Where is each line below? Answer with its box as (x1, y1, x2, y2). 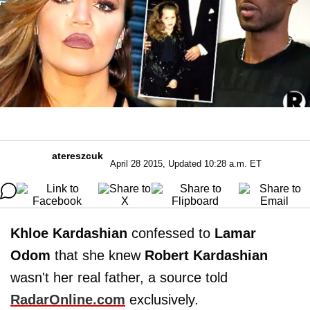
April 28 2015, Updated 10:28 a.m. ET (109, 158, 262, 169)
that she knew (51, 247, 145, 263)
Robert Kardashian (145, 247, 268, 263)
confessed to (127, 225, 215, 241)
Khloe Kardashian (10, 225, 127, 241)
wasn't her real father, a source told (10, 269, 228, 285)
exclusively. (125, 291, 199, 307)
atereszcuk (51, 149, 103, 161)
